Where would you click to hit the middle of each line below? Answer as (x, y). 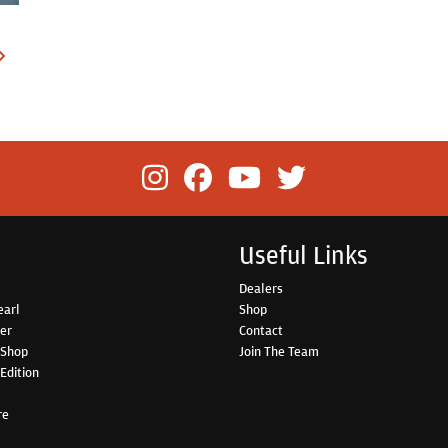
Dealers (261, 287)
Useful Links (303, 254)
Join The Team (279, 350)
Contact (261, 329)
